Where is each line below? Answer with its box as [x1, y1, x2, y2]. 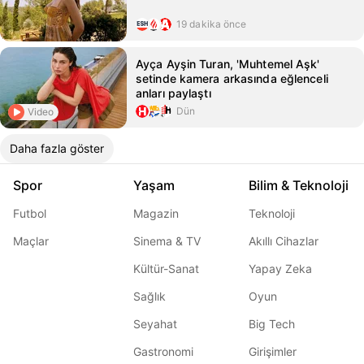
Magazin [133, 206, 179, 220]
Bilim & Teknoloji [249, 177, 349, 193]
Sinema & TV [133, 234, 201, 248]
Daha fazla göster [10, 141, 104, 155]
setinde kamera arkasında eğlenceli [136, 71, 328, 85]
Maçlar [13, 234, 49, 248]
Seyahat [133, 317, 177, 331]
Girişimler [249, 344, 297, 358]
